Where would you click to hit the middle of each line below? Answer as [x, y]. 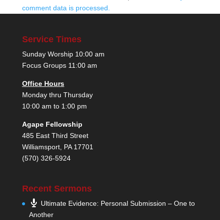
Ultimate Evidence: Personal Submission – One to [118, 204]
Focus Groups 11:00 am [59, 65]
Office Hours [43, 83]
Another [41, 215]
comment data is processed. [66, 8]
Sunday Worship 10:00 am [63, 54]
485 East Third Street [55, 136]
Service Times [52, 39]
